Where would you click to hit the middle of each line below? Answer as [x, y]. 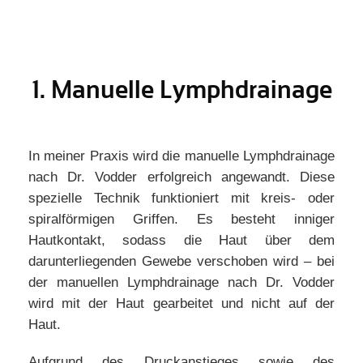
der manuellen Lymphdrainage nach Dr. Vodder [181, 282]
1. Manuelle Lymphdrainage [181, 90]
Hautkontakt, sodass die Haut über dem [181, 240]
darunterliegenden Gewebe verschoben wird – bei [181, 261]
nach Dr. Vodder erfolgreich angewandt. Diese [181, 177]
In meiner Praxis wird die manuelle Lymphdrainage [181, 156]
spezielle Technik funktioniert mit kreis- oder [181, 198]
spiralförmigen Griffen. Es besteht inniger [181, 219]
